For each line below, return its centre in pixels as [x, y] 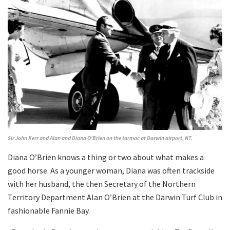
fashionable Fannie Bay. [49, 211]
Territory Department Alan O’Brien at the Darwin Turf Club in [115, 197]
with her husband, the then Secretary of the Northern [102, 184]
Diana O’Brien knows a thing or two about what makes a [106, 157]
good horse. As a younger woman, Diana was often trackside [111, 171]
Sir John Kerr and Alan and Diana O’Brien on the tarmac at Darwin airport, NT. [100, 138]
